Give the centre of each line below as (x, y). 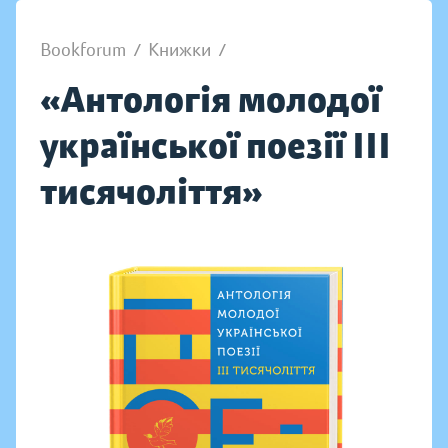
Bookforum (83, 50)
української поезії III (215, 145)
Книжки (179, 50)
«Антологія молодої (210, 99)
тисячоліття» (151, 191)
